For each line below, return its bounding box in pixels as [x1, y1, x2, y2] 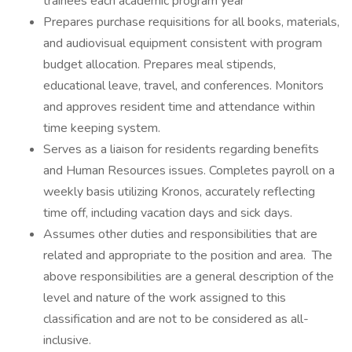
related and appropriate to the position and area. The [43, 247, 332, 264]
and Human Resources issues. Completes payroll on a [43, 162, 335, 179]
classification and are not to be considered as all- [43, 310, 309, 328]
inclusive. [43, 332, 91, 349]
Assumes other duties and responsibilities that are [43, 225, 317, 243]
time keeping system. [43, 119, 160, 137]
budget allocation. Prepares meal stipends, [43, 56, 276, 73]
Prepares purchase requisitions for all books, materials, [43, 13, 339, 31]
